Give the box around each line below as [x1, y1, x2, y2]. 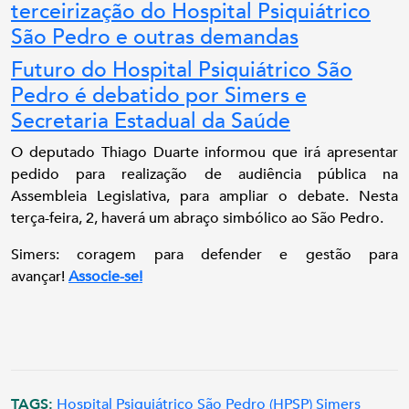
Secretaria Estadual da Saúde [11, 107, 290, 136]
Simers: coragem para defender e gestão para [11, 245, 398, 265]
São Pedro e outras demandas [11, 23, 299, 52]
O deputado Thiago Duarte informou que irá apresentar [11, 142, 398, 163]
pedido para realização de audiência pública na [11, 164, 398, 184]
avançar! [11, 267, 65, 287]
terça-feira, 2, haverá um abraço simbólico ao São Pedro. [11, 208, 387, 228]
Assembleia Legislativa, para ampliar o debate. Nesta [11, 186, 398, 206]
